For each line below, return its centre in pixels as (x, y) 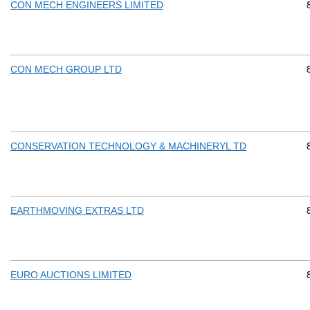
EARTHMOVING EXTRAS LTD (77, 211)
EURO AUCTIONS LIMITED (71, 275)
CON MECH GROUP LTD (66, 70)
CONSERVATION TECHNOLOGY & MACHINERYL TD (128, 146)
